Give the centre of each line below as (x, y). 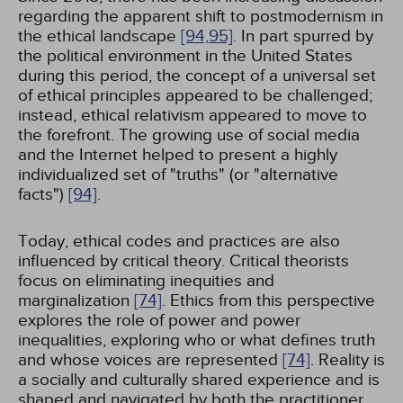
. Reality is (348, 360)
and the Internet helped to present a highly (178, 155)
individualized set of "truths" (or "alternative (178, 175)
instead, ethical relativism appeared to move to (193, 115)
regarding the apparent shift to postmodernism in (201, 16)
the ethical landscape (99, 36)
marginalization (76, 300)
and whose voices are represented (150, 360)
